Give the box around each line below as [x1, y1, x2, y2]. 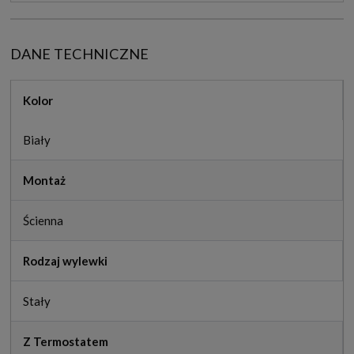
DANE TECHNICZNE [10, 45, 149, 63]
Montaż [23, 173, 66, 188]
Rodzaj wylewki [23, 254, 107, 269]
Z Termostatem [23, 334, 108, 349]
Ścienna [23, 213, 63, 228]
